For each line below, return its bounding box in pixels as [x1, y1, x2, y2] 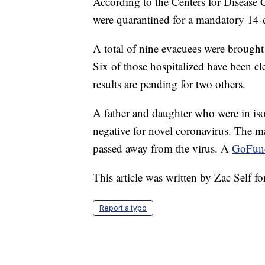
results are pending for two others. [93, 76, 245, 92]
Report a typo [99, 203, 147, 213]
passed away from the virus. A [93, 141, 232, 156]
